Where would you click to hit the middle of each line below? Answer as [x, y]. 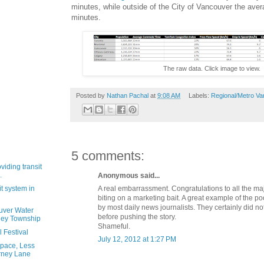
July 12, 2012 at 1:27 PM [137, 239]
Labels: [199, 95]
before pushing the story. [137, 217]
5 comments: [108, 156]
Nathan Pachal [128, 95]
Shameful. [114, 226]
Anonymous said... [129, 175]
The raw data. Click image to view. [212, 68]
